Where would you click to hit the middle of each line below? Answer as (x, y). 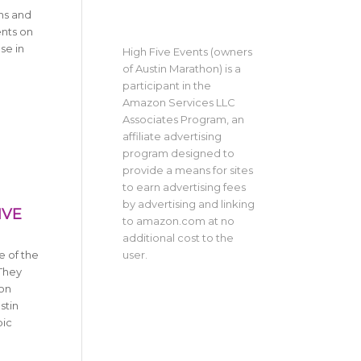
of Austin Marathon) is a (181, 69)
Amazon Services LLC (178, 103)
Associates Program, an (183, 120)
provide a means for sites (187, 170)
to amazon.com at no (178, 221)
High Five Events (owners (187, 52)
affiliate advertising (172, 137)
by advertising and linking (188, 204)
